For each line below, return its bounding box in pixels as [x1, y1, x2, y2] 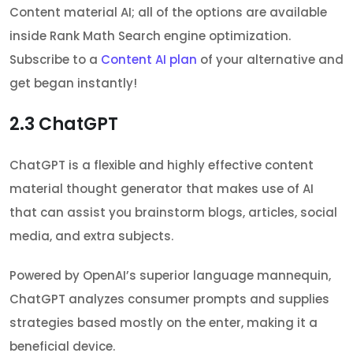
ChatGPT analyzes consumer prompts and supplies [9, 291, 329, 308]
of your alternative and [197, 51, 344, 69]
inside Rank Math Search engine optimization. [9, 28, 291, 45]
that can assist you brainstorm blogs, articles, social [9, 204, 337, 221]
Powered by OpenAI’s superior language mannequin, [9, 267, 331, 284]
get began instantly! [9, 75, 137, 92]
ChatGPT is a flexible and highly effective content [9, 157, 314, 174]
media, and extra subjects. [9, 228, 173, 245]
